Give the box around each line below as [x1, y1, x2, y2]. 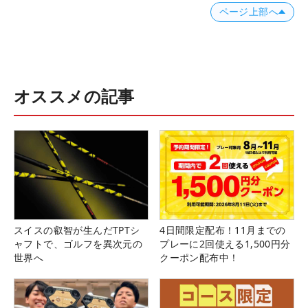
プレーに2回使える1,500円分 [159, 236, 291, 250]
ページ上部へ [219, 5, 278, 17]
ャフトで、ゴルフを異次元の [14, 236, 143, 250]
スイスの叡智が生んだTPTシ [14, 223, 140, 236]
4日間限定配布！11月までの [159, 223, 286, 236]
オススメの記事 [14, 84, 135, 107]
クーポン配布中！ [159, 250, 239, 264]
